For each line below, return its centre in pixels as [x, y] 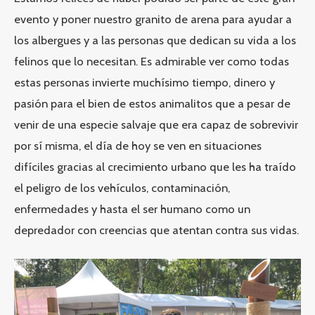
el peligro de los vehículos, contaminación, [122, 187]
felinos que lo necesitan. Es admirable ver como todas [152, 61]
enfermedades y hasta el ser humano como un [132, 208]
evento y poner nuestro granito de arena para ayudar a [153, 19]
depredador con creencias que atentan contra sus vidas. [156, 230]
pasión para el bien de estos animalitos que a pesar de [152, 103]
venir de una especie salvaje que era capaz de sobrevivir [156, 124]
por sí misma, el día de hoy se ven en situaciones [138, 145]
